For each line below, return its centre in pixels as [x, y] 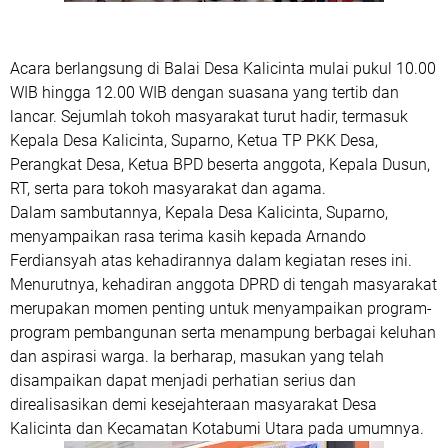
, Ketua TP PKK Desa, [304, 140]
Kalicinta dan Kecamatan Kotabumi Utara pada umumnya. [217, 428]
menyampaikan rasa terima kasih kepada [158, 236]
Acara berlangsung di [87, 68]
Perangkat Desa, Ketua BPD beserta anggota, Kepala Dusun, [220, 164]
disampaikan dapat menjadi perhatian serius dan [183, 380]
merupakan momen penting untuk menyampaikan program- [221, 308]
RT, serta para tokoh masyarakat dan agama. [168, 188]
